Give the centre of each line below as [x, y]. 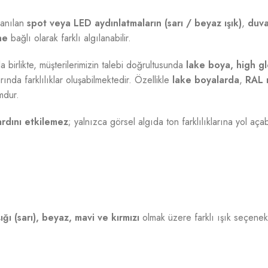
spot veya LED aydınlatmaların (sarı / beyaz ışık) [134, 23]
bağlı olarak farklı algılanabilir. [69, 38]
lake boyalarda [206, 80]
